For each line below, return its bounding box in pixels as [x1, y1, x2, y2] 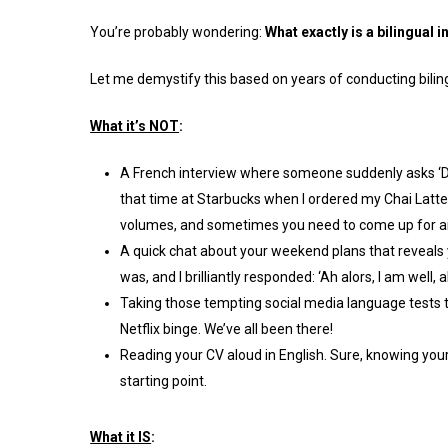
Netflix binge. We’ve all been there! [120, 321, 334, 337]
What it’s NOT [90, 118, 180, 134]
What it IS [90, 429, 152, 445]
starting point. [120, 373, 208, 389]
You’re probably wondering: [90, 24, 266, 40]
